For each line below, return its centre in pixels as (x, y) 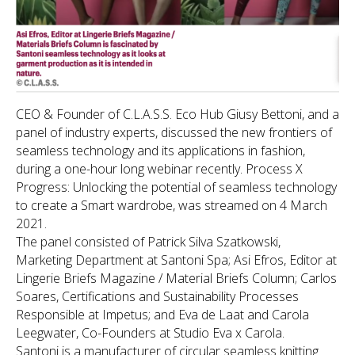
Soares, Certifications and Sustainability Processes (157, 296)
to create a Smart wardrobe (94, 205)
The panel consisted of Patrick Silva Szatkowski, (148, 241)
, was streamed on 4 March (250, 205)
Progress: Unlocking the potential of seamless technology (176, 187)
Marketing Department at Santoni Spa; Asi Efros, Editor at (176, 260)
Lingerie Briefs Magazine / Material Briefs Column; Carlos (176, 278)
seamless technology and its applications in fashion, (160, 150)
